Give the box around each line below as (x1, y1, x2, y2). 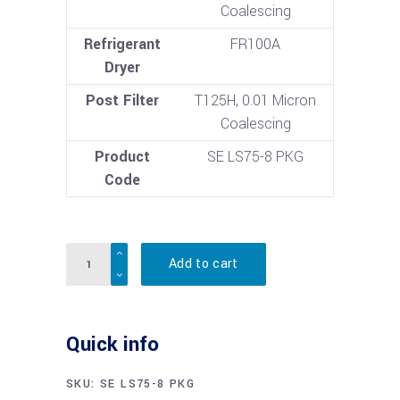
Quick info (66, 330, 159, 360)
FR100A (230, 34, 280, 55)
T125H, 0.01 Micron (195, 90, 316, 112)
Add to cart (169, 254, 238, 274)
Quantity (65, 243, 120, 264)
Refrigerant (84, 34, 161, 55)
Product (95, 146, 150, 168)
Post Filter (86, 90, 159, 112)
